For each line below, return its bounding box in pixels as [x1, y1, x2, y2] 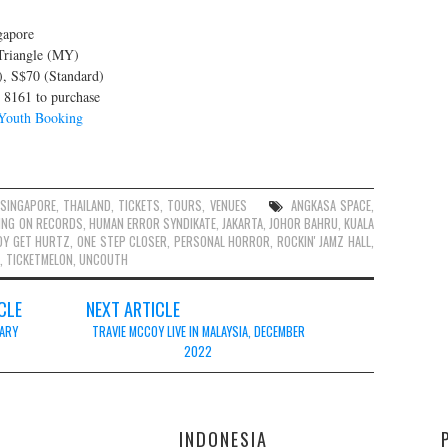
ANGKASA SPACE [290, 195, 372, 215]
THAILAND [63, 195, 112, 215]
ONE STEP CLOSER [76, 231, 168, 251]
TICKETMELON [6, 249, 73, 269]
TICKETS [118, 195, 161, 215]
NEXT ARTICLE [86, 294, 180, 322]
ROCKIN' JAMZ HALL [276, 231, 372, 251]
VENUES [209, 195, 247, 215]
